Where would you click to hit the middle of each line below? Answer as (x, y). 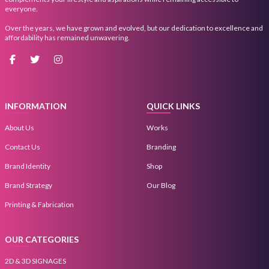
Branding (161, 147)
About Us (20, 127)
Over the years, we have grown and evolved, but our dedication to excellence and (134, 28)
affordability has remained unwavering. (67, 37)
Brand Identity (28, 166)
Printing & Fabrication (39, 204)
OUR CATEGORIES (42, 239)
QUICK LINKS (173, 106)
